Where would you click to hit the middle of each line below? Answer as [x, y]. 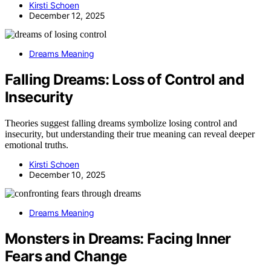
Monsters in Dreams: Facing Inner [118, 238]
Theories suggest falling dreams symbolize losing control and [121, 123]
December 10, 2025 [68, 175]
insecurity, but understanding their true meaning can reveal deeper [130, 134]
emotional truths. [37, 145]
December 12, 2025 [67, 16]
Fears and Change [66, 256]
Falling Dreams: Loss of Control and [124, 80]
